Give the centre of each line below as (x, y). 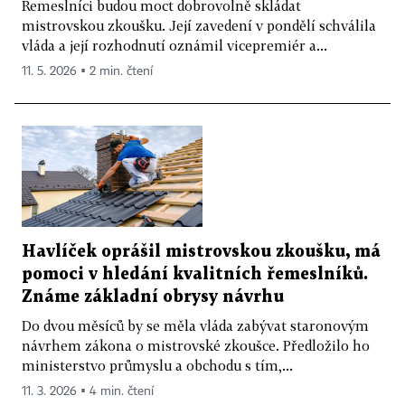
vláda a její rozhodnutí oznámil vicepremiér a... (174, 45)
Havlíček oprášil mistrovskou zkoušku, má (201, 252)
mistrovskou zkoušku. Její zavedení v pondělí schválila (199, 25)
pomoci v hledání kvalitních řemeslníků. (195, 275)
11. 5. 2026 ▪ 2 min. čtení (87, 71)
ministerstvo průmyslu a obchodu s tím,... (157, 366)
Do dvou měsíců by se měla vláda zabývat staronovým (195, 326)
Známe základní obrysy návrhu (153, 297)
